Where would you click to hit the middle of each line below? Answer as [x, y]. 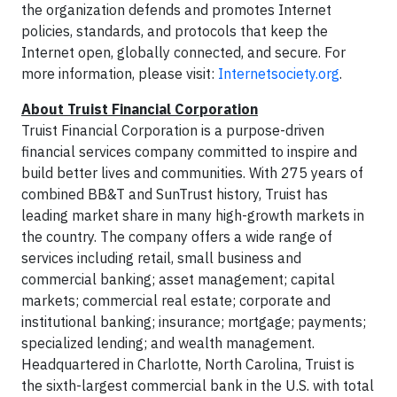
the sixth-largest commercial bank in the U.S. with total [198, 385]
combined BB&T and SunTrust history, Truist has [175, 194]
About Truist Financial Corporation [140, 109]
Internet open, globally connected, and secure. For [183, 52]
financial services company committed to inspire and [189, 151]
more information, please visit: [120, 73]
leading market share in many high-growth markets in [193, 215]
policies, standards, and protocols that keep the [175, 31]
